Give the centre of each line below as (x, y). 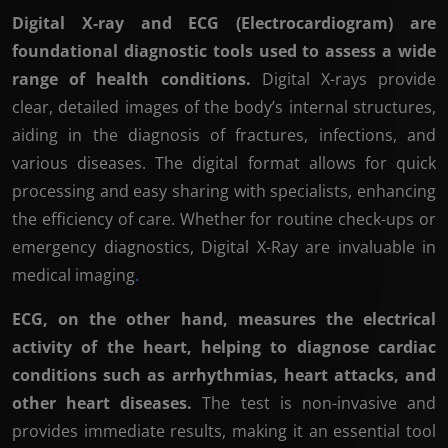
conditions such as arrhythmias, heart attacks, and (224, 375)
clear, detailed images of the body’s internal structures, (224, 107)
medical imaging (73, 275)
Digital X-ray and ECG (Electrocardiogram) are (224, 23)
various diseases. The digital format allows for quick (224, 163)
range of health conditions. (131, 79)
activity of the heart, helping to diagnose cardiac (224, 347)
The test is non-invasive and (314, 403)
